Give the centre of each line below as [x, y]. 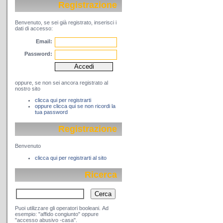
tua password [51, 112]
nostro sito [28, 88]
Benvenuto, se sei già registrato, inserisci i [66, 22]
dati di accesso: [34, 28]
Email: [44, 41]
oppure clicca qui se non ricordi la [75, 106]
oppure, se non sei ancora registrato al [61, 82]
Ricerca [101, 174]
